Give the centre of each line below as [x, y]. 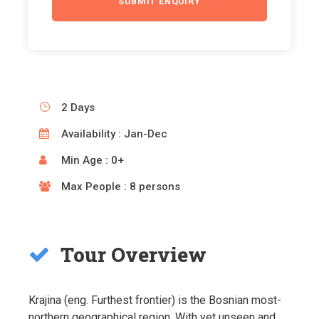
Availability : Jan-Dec [114, 134]
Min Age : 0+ [93, 161]
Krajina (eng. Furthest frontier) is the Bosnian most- [155, 300]
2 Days [78, 108]
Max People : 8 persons [121, 187]
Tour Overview [134, 255]
